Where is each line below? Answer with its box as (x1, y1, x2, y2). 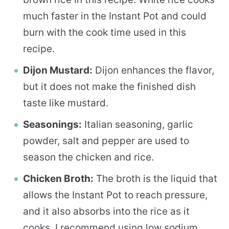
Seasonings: (23, 118, 82, 130)
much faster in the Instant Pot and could (23, 10, 207, 22)
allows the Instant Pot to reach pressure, (23, 189, 208, 201)
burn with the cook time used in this (23, 26, 186, 38)
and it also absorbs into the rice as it (23, 205, 190, 217)
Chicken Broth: (23, 172, 94, 185)
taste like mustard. (23, 97, 108, 109)
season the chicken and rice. (23, 151, 154, 163)
